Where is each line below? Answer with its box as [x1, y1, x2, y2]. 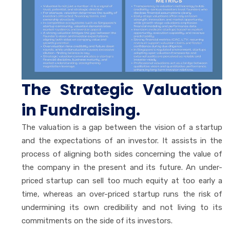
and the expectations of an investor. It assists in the [22, 136, 222, 145]
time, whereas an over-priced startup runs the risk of [22, 189, 222, 199]
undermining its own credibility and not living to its [22, 202, 222, 212]
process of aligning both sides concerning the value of [22, 149, 222, 159]
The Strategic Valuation [22, 79, 222, 101]
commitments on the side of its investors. [22, 216, 172, 225]
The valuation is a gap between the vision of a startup [22, 122, 222, 132]
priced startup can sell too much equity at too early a [22, 176, 222, 185]
